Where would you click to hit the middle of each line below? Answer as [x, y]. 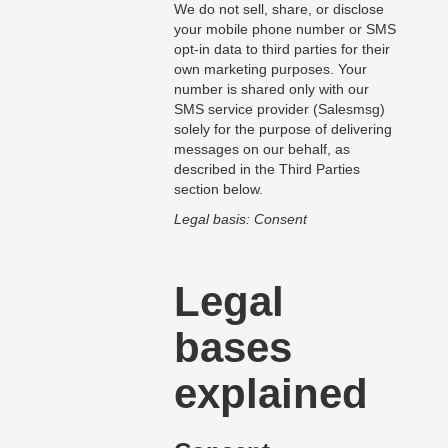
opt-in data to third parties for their [281, 49]
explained [270, 394]
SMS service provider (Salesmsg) [279, 109]
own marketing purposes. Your [270, 69]
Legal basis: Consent [240, 219]
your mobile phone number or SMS [284, 29]
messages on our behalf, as [261, 149]
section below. [218, 189]
